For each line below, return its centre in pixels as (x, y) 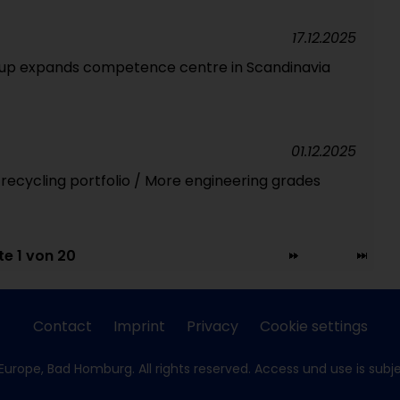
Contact (62, 326)
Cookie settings (313, 326)
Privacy (212, 326)
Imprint (139, 326)
